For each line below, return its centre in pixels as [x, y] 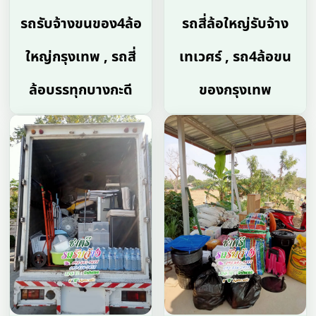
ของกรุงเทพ [235, 91]
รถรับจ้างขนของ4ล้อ [81, 24]
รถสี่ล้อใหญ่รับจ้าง [235, 24]
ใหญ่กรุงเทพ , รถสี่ [81, 57]
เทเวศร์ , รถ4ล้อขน [235, 57]
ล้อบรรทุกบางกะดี [81, 91]
